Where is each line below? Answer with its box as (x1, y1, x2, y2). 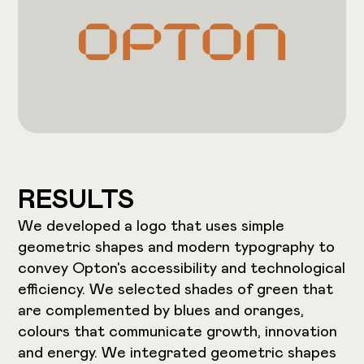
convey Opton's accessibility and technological (18, 261, 346, 277)
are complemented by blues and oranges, (18, 303, 305, 319)
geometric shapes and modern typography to (18, 240, 336, 256)
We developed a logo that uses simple (18, 219, 285, 235)
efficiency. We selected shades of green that (18, 282, 334, 298)
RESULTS (18, 188, 135, 214)
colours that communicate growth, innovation (18, 324, 338, 340)
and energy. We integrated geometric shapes (18, 345, 337, 362)
